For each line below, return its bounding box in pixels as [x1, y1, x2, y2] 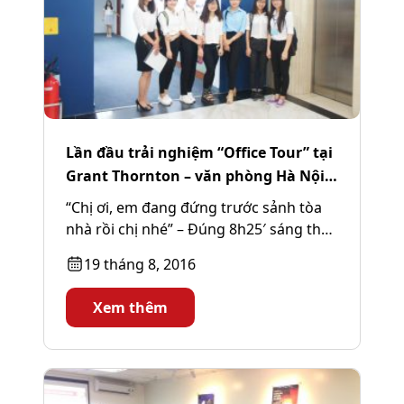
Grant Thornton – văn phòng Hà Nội [66, 165, 325, 186]
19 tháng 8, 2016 [84, 253, 196, 274]
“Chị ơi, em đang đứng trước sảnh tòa [66, 197, 322, 217]
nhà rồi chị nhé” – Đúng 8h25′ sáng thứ [66, 218, 331, 239]
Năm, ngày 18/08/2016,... [66, 240, 233, 261]
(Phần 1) [66, 188, 124, 209]
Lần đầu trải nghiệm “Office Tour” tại [66, 142, 333, 162]
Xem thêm [93, 297, 168, 317]
